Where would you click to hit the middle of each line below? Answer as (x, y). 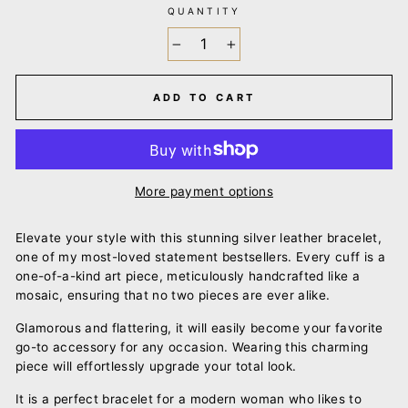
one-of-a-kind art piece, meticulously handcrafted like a (188, 275)
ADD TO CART (204, 97)
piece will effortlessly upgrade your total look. (156, 366)
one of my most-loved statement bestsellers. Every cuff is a (201, 256)
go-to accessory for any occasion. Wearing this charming (192, 347)
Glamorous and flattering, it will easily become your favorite (199, 327)
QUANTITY (204, 11)
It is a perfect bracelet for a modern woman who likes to (189, 398)
